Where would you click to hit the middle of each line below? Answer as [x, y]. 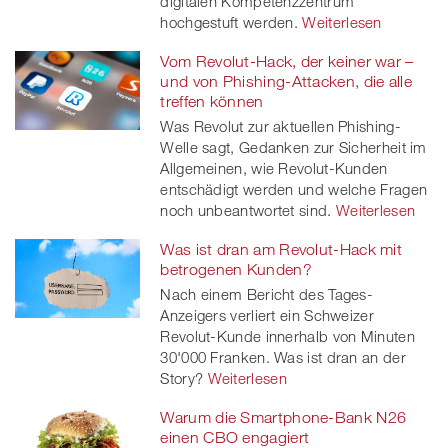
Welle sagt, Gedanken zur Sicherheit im [293, 146]
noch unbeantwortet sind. [246, 209]
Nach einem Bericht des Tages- [267, 293]
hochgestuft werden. [229, 21]
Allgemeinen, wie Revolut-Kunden [274, 167]
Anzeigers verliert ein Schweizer [267, 314]
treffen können [212, 100]
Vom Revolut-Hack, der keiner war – [287, 60]
